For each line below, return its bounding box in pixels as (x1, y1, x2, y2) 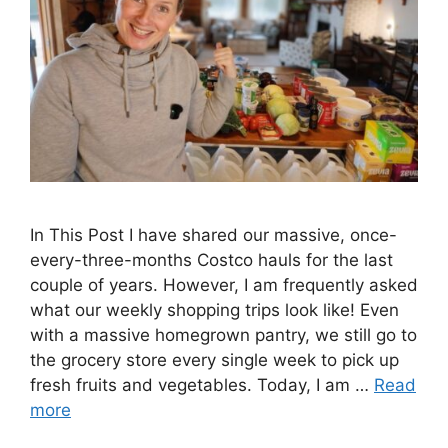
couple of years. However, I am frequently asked (30, 275, 418, 296)
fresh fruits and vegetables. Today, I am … (30, 375, 374, 396)
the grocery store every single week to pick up (30, 350, 399, 371)
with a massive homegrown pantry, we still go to (30, 325, 417, 346)
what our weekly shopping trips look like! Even (30, 300, 399, 321)
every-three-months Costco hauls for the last (30, 250, 393, 271)
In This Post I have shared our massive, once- (30, 225, 397, 246)
